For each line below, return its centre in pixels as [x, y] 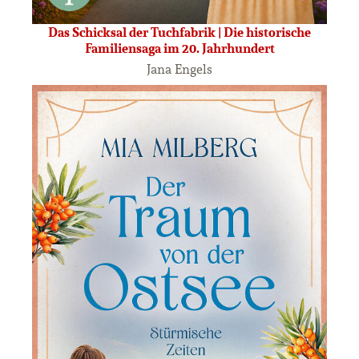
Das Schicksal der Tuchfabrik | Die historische [179, 32]
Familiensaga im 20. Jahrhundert [179, 48]
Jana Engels [179, 69]
